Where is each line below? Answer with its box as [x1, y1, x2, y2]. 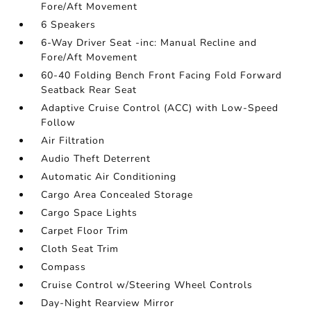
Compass [41, 260, 87, 274]
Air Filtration [41, 134, 106, 147]
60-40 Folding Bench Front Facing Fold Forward [41, 69, 283, 82]
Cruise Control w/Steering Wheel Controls [41, 278, 253, 292]
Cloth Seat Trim [41, 242, 119, 255]
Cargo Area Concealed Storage [41, 188, 194, 201]
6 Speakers [41, 18, 96, 31]
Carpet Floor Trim [41, 224, 129, 237]
